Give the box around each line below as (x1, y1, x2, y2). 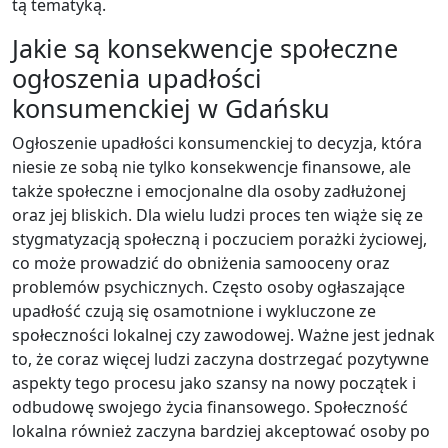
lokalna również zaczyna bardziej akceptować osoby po (12, 420, 430, 443)
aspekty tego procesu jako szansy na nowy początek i (12, 372, 416, 395)
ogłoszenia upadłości (12, 61, 262, 96)
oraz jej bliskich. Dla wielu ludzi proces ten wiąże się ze (12, 204, 423, 227)
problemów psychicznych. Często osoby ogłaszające (12, 276, 405, 299)
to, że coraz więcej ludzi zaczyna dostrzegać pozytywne (12, 348, 429, 371)
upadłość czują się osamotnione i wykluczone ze (12, 300, 376, 323)
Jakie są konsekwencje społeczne (12, 31, 398, 66)
